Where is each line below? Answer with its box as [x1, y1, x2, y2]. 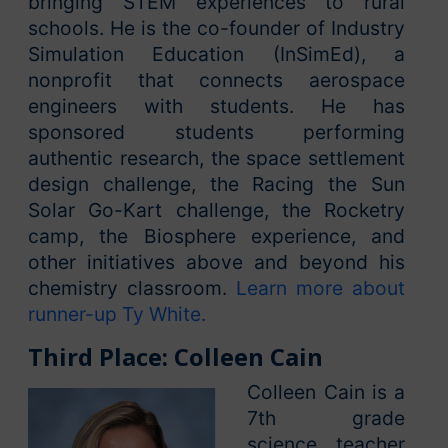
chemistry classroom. [28, 275, 236, 300]
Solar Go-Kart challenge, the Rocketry [28, 197, 405, 222]
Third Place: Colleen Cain [28, 339, 323, 373]
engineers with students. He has [28, 93, 405, 118]
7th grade [247, 405, 405, 430]
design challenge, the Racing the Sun [28, 171, 405, 196]
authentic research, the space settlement [28, 145, 405, 170]
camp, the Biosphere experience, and [28, 223, 405, 248]
